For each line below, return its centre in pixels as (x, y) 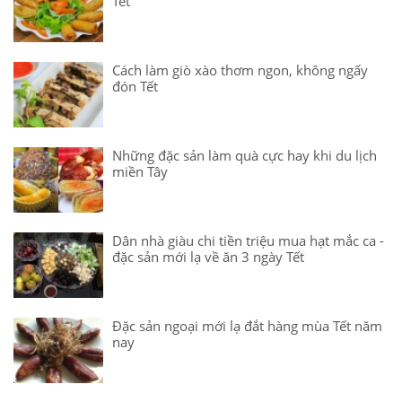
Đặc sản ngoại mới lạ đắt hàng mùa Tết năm (247, 326)
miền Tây (140, 172)
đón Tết (135, 87)
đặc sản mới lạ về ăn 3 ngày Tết (208, 257)
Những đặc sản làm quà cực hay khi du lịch (245, 156)
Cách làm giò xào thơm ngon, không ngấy (240, 70)
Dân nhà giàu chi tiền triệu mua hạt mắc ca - (248, 241)
